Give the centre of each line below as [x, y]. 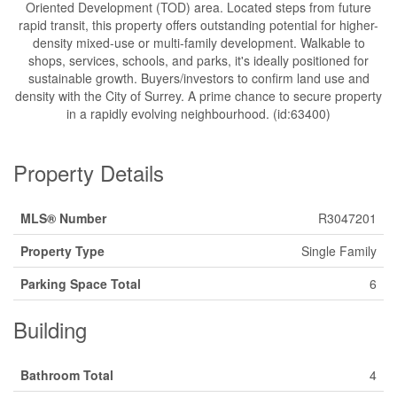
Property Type [62, 251]
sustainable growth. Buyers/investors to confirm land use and [198, 78]
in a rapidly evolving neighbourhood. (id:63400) [198, 113]
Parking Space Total [81, 284]
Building [50, 329]
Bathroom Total [67, 375]
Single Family [339, 251]
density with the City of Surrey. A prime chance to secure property [198, 96]
